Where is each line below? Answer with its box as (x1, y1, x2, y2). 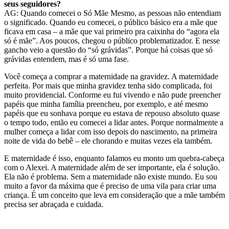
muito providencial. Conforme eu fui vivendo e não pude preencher (4, 90, 221, 100)
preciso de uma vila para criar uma (106, 181, 216, 191)
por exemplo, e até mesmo (122, 100, 208, 109)
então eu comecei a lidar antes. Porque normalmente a (49, 118, 223, 127)
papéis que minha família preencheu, (4, 100, 122, 109)
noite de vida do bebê (4, 136, 75, 146)
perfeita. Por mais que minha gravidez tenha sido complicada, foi (4, 81, 212, 90)
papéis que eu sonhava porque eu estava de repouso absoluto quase (4, 109, 220, 118)
